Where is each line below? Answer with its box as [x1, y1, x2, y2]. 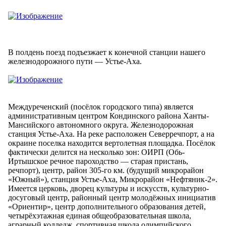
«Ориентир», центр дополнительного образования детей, [8, 202, 206, 211]
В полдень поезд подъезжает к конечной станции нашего [8, 47, 205, 56]
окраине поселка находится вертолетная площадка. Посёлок [8, 138, 215, 147]
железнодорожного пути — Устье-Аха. [8, 56, 142, 66]
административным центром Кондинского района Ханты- [8, 111, 209, 120]
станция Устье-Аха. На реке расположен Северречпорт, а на [8, 129, 214, 138]
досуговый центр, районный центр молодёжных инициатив [8, 193, 216, 202]
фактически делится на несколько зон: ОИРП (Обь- [8, 147, 185, 156]
